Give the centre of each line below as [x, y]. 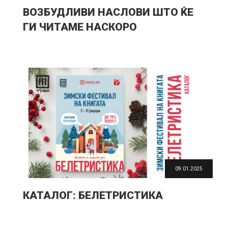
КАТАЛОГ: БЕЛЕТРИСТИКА [93, 196]
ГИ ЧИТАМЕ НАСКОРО [80, 27]
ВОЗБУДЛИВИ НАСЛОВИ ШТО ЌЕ [108, 12]
